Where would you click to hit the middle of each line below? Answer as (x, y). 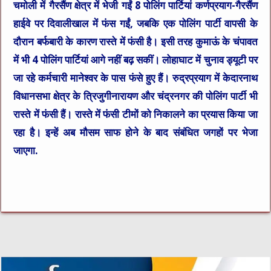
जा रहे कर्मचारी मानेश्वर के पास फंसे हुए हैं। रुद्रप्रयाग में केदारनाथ (135, 78)
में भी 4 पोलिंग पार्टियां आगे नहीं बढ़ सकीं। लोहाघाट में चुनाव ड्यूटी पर (135, 60)
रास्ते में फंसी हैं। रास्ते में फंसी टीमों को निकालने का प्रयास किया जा (135, 115)
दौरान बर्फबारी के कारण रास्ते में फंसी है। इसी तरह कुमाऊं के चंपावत (135, 42)
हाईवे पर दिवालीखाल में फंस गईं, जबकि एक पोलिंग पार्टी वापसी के (135, 24)
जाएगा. (26, 151)
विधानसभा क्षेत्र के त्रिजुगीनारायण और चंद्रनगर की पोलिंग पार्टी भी (135, 96)
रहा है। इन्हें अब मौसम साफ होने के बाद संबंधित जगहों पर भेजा (135, 133)
